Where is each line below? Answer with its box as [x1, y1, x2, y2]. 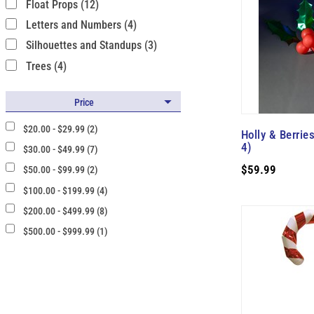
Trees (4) [25, 59, 67, 73]
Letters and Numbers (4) [25, 18, 137, 32]
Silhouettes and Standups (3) [25, 39, 157, 53]
